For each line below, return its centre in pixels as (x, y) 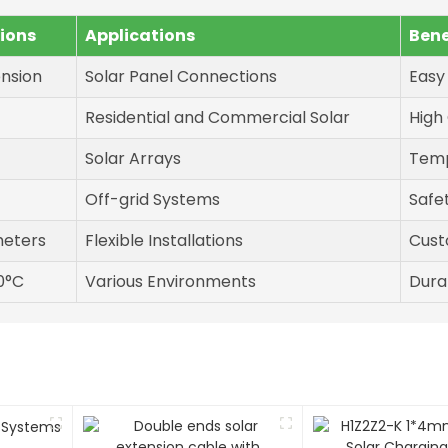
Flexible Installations (164, 241)
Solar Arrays (133, 159)
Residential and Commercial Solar (217, 118)
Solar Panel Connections (181, 77)
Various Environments (170, 282)
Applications (140, 36)
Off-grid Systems (152, 200)
